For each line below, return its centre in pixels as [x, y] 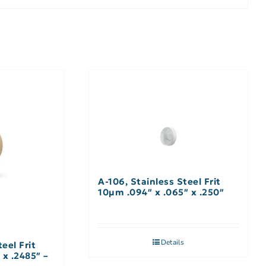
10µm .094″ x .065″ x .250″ [161, 192]
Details [172, 243]
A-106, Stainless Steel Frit [159, 182]
